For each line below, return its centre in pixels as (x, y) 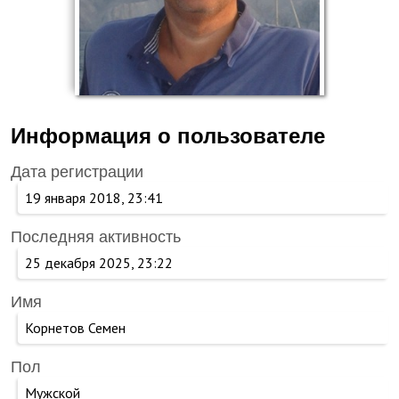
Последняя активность (96, 237)
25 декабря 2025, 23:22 (99, 263)
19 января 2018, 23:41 (94, 198)
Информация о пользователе (168, 136)
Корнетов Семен (75, 328)
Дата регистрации (77, 172)
